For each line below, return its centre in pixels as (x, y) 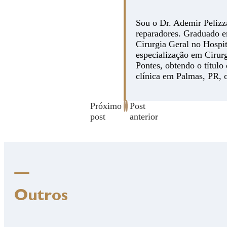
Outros (41, 197)
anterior (144, 117)
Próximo (106, 106)
